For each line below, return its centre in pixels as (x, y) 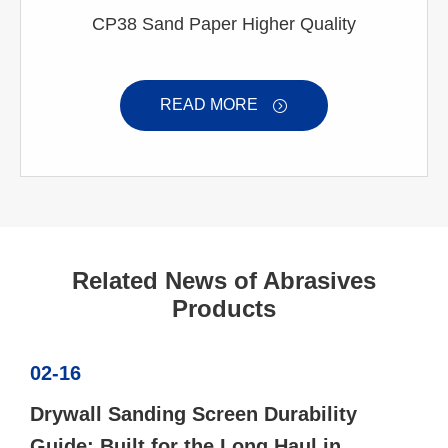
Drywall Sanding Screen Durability (193, 414)
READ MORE (211, 105)
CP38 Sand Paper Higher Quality (224, 24)
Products (224, 309)
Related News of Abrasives (224, 281)
